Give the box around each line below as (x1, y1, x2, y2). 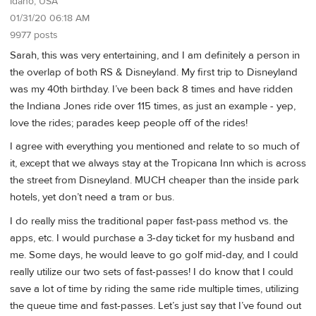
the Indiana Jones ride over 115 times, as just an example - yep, (10, 99, 296, 114)
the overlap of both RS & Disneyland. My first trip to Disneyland (10, 66, 298, 80)
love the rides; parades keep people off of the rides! (10, 116, 248, 130)
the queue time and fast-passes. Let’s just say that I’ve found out (10, 298, 301, 312)
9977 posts (10, 29, 58, 42)
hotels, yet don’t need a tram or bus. (10, 190, 174, 205)
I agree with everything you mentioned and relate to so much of (10, 140, 299, 154)
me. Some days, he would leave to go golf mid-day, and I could (10, 248, 298, 262)
